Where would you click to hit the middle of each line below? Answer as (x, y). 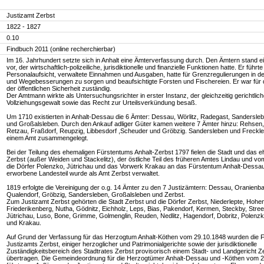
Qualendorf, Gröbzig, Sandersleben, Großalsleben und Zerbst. (96, 194)
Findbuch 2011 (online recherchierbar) (61, 49)
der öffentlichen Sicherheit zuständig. (59, 88)
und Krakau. (24, 223)
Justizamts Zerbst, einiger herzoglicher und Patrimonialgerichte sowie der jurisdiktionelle (132, 244)
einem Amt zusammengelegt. (47, 138)
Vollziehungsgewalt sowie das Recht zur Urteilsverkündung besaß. (102, 103)
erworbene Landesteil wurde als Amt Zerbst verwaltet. (83, 173)
